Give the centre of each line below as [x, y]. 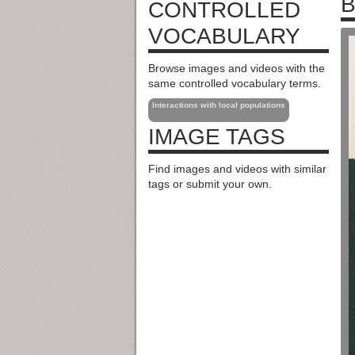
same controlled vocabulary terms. [235, 83]
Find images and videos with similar [237, 169]
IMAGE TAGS [217, 137]
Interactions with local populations [219, 105]
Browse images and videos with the [237, 68]
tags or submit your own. [210, 184]
